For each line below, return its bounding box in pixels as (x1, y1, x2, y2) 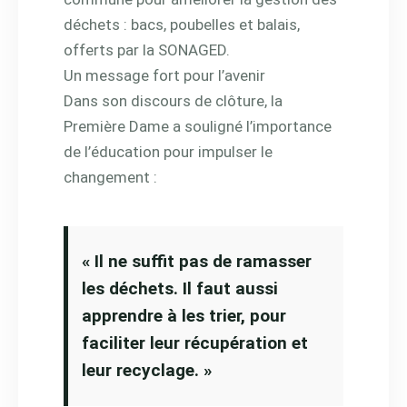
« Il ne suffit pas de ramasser (82, 250, 312, 272)
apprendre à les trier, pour (82, 304, 286, 326)
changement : (64, 167, 157, 186)
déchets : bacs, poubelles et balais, (64, 15, 300, 34)
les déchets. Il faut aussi (82, 277, 278, 299)
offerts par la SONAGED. (64, 40, 230, 59)
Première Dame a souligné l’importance (64, 116, 332, 135)
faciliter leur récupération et (82, 332, 308, 353)
